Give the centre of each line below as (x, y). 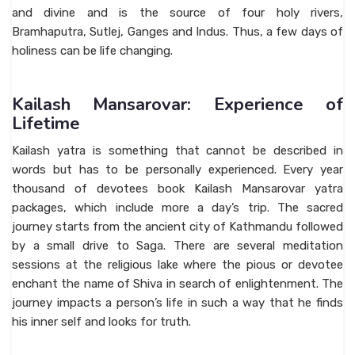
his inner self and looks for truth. (101, 322)
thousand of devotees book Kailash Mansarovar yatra (177, 189)
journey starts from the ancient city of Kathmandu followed (177, 227)
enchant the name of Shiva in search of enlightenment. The (177, 284)
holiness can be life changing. (92, 51)
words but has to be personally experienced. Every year (177, 170)
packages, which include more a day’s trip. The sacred (177, 208)
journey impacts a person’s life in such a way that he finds (177, 303)
